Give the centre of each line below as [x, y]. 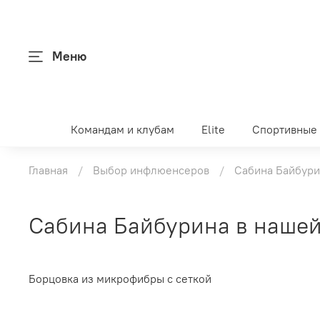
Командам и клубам [123, 129]
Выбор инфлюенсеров [151, 170]
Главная [48, 170]
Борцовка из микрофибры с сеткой [120, 279]
